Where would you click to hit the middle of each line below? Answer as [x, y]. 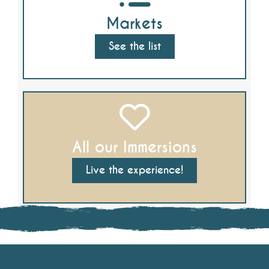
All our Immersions [134, 148]
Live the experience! [134, 171]
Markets [134, 23]
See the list [134, 46]
